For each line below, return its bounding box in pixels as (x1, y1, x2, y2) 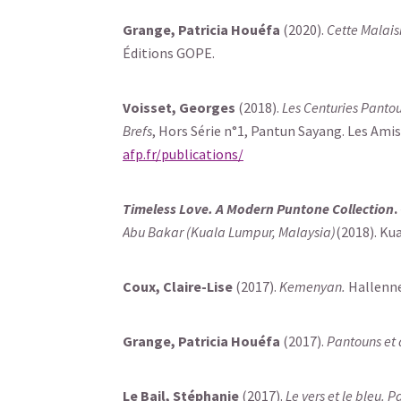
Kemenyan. (279, 277, 348, 295)
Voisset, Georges (123, 98, 235, 116)
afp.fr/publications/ (123, 145, 243, 163)
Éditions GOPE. (123, 44, 215, 62)
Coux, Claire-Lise (123, 277, 233, 295)
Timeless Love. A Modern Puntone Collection (123, 200, 394, 218)
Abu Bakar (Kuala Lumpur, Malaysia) (123, 223, 336, 241)
